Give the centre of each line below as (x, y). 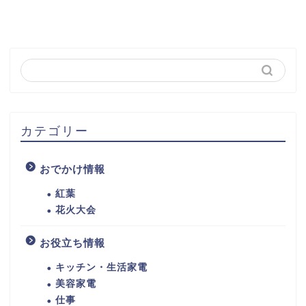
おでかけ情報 (72, 169)
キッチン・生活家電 (101, 267)
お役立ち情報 (72, 242)
